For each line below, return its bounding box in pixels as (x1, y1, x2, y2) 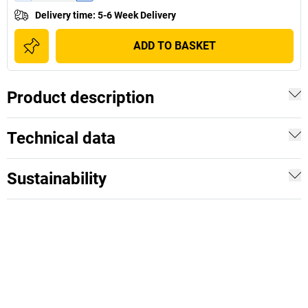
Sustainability (7, 169, 107, 188)
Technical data (7, 129, 115, 148)
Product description (7, 88, 154, 107)
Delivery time (35, 10, 93, 21)
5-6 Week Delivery (98, 10, 176, 21)
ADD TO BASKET (133, 39, 216, 52)
